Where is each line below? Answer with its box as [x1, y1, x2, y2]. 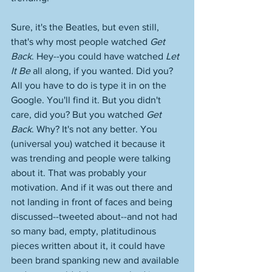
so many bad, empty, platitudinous [11, 226, 158, 236]
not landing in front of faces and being [11, 197, 175, 207]
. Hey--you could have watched [32, 51, 166, 61]
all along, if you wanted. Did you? [30, 66, 175, 76]
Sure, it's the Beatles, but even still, [11, 22, 161, 32]
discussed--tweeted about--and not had [11, 211, 180, 222]
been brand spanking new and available [11, 255, 182, 265]
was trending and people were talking [11, 153, 173, 163]
